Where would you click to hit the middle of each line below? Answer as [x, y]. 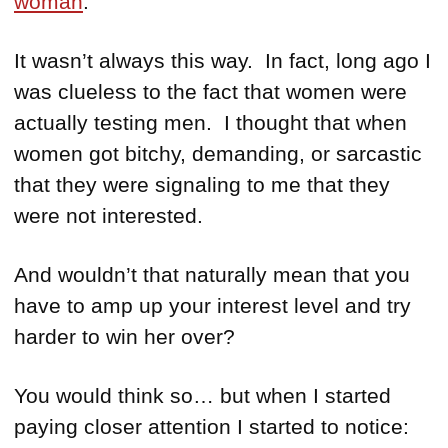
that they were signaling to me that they [202, 185]
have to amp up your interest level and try [212, 306]
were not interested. [108, 216]
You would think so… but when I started [202, 396]
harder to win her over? [124, 337]
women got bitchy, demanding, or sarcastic [218, 154]
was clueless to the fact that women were [210, 92]
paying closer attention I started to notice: [211, 427]
